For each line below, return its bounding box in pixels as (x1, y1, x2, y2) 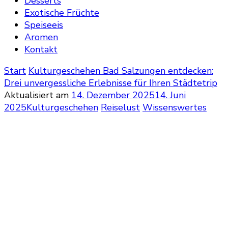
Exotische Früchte (24, 7, 99, 19)
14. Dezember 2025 (71, 89, 155, 101)
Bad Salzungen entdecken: (103, 65, 213, 77)
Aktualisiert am (4, 89, 71, 101)
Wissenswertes (142, 101, 207, 113)
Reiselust (101, 101, 140, 113)
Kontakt (24, 43, 58, 55)
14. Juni (155, 89, 186, 101)
